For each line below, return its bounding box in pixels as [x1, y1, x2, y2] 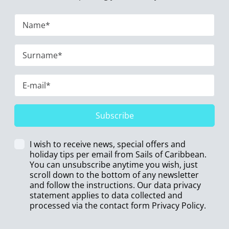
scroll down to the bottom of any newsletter [30, 169, 199, 180]
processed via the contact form [30, 200, 152, 211]
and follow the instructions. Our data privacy [30, 179, 201, 191]
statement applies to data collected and [30, 190, 182, 201]
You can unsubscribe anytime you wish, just [30, 159, 198, 170]
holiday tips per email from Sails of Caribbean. [30, 149, 207, 160]
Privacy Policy [152, 200, 204, 211]
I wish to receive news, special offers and [30, 139, 186, 150]
